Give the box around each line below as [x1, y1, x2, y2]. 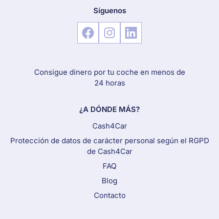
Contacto [93, 191, 126, 200]
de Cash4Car [87, 147, 132, 156]
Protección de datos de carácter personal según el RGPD [10, 136, 209, 146]
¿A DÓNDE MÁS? [79, 105, 140, 114]
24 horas [94, 78, 125, 88]
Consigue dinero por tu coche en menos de [34, 67, 185, 77]
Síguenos [93, 6, 126, 16]
